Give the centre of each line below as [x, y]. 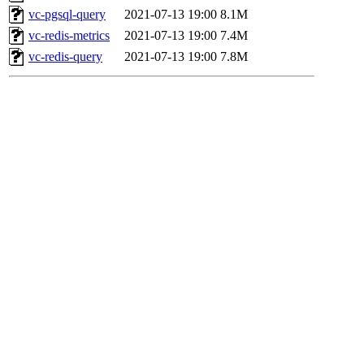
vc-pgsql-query [67, 15]
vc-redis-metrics [69, 36]
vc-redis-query [65, 57]
